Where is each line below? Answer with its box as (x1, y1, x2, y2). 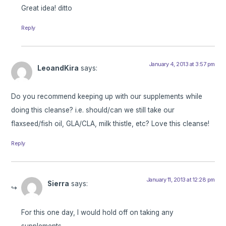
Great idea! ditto (21, 4, 73, 12)
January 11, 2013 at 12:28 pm (146, 176, 215, 184)
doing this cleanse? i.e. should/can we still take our (11, 106, 175, 115)
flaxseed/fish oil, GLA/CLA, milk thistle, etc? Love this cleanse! (11, 120, 210, 128)
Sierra (47, 180, 70, 188)
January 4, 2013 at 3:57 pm (148, 60, 215, 68)
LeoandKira (37, 64, 79, 72)
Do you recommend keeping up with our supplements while (11, 92, 203, 101)
